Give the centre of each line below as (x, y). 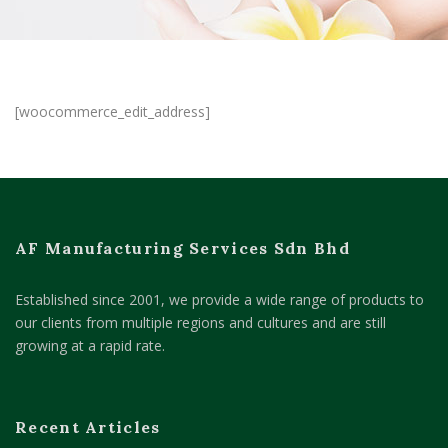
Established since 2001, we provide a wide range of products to (219, 299)
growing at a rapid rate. (90, 345)
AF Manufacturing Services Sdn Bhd (182, 248)
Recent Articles (88, 427)
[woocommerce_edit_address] (112, 111)
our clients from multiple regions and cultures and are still (200, 322)
